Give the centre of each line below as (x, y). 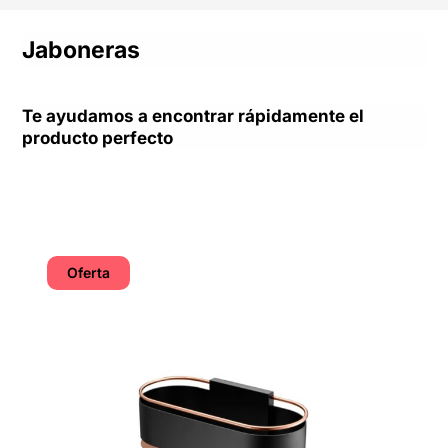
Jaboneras (81, 49)
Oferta (89, 273)
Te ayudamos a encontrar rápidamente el (193, 115)
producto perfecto (98, 137)
